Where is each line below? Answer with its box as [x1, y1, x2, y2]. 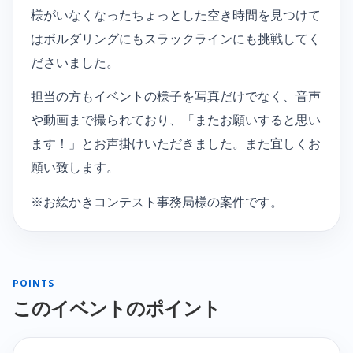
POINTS [13, 276, 54, 290]
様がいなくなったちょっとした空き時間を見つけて [31, 6, 321, 24]
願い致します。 [31, 158, 119, 176]
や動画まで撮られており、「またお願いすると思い [31, 111, 321, 129]
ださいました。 [31, 54, 119, 72]
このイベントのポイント [13, 296, 221, 320]
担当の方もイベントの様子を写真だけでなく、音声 [31, 87, 321, 106]
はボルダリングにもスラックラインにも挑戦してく [31, 30, 321, 48]
